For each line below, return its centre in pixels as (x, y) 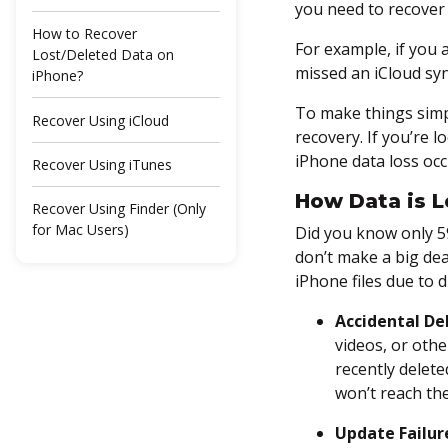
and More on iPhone (98, 382)
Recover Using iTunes (102, 164)
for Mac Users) (80, 230)
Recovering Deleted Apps (113, 340)
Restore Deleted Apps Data (121, 426)
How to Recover (84, 34)
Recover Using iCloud (100, 120)
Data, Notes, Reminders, (112, 361)
